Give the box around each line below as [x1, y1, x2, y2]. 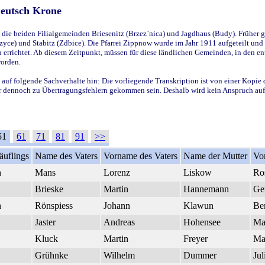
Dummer [183, 250, 216, 260]
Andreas [104, 216, 135, 227]
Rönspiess [35, 200, 73, 211]
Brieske [35, 183, 63, 194]
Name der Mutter [183, 150, 247, 161]
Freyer [183, 233, 208, 244]
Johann [104, 200, 130, 211]
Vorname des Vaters [104, 150, 177, 161]
